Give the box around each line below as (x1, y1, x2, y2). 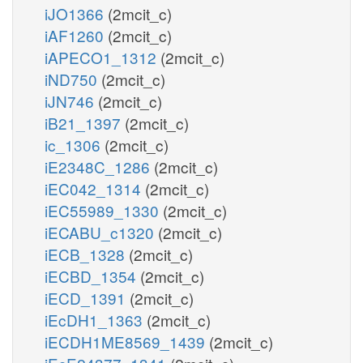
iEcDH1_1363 (45, 308, 147, 331)
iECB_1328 (45, 242, 129, 265)
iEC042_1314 (45, 177, 145, 199)
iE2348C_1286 (45, 155, 154, 177)
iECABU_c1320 (45, 220, 158, 243)
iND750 (45, 67, 101, 90)
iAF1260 (45, 23, 108, 46)
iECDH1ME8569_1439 (45, 330, 209, 352)
